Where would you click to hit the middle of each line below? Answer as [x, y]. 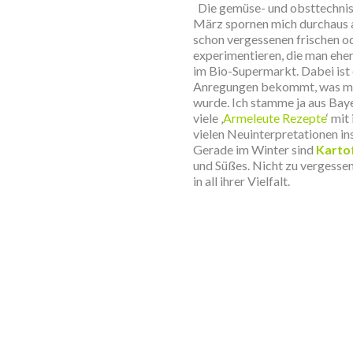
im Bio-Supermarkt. [247, 71]
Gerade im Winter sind [255, 149]
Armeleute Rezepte [275, 118]
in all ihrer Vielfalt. [242, 181]
